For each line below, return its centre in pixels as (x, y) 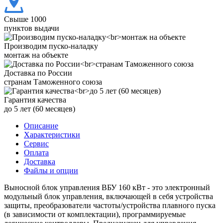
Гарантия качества (35, 100)
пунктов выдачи (32, 28)
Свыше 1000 (25, 19)
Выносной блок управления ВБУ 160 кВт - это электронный (107, 187)
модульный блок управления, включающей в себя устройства (109, 196)
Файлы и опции (51, 170)
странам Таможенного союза (53, 82)
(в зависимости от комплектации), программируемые (95, 214)
